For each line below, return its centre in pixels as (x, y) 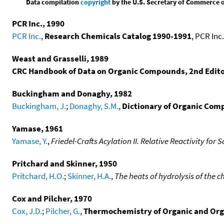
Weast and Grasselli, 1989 (60, 58)
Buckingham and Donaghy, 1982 (72, 93)
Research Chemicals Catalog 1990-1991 (118, 36)
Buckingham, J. (39, 106)
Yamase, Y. (30, 141)
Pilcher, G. (63, 211)
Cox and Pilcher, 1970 (52, 198)
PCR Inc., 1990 (38, 23)
